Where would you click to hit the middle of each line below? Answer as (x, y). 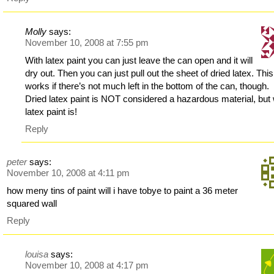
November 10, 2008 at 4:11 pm (68, 173)
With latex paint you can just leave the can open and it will (139, 60)
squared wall (32, 204)
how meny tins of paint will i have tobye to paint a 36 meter (123, 191)
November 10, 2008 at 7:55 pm (87, 42)
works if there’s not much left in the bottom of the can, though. (147, 86)
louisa (37, 254)
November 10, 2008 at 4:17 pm (87, 265)
